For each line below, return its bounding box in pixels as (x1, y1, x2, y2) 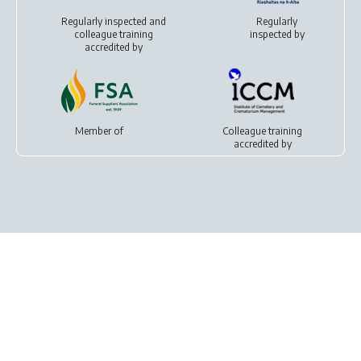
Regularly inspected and (60, 15, 166, 28)
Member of (74, 125, 123, 138)
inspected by (249, 28, 305, 41)
